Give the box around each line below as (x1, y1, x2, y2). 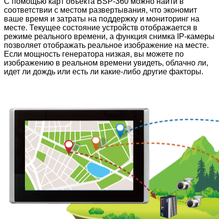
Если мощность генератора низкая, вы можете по (4, 49, 184, 58)
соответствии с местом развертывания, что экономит (4, 5, 197, 14)
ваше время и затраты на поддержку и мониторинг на (4, 14, 199, 23)
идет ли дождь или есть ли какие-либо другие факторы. (4, 67, 203, 76)
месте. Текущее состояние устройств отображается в (4, 23, 197, 32)
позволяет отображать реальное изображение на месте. (4, 41, 209, 49)
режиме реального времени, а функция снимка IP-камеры (4, 32, 215, 41)
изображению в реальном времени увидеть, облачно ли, (4, 58, 208, 67)
